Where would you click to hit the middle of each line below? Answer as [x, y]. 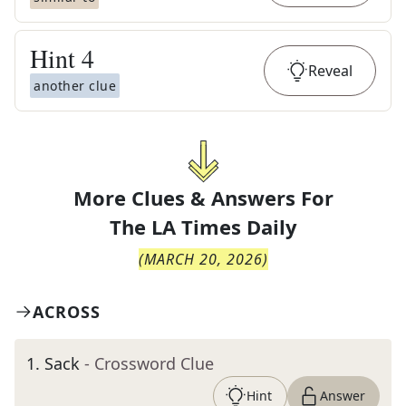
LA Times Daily [224, 227]
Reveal [330, 71]
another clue [75, 86]
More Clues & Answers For [203, 198]
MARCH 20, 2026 [203, 259]
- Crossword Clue [149, 363]
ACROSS [67, 312]
